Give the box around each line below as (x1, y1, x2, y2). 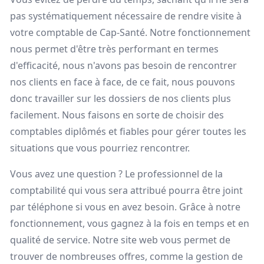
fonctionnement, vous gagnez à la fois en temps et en (10, 217, 249, 230)
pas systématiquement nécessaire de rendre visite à (10, 9, 242, 22)
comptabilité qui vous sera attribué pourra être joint (10, 184, 243, 197)
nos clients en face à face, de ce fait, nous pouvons (10, 75, 235, 88)
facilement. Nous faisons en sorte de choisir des (10, 108, 224, 121)
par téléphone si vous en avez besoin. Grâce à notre (10, 200, 240, 213)
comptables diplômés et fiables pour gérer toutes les (10, 125, 246, 138)
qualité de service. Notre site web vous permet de (10, 233, 230, 246)
